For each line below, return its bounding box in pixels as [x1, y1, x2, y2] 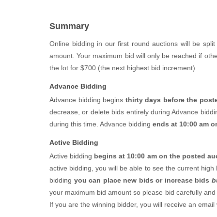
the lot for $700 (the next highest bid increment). [49, 64, 197, 72]
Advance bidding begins [49, 96, 125, 104]
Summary [49, 21, 89, 31]
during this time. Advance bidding [49, 120, 153, 128]
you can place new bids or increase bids [74, 176, 212, 184]
